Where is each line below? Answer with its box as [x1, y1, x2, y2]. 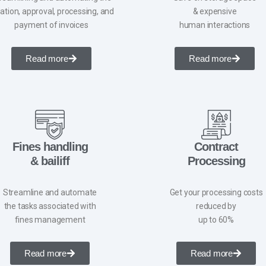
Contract [194, 140, 238, 153]
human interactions [179, 20, 251, 30]
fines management [14, 214, 85, 224]
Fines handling [12, 140, 88, 153]
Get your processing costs [169, 187, 263, 197]
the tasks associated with [4, 201, 96, 211]
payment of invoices [14, 20, 88, 30]
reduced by [196, 201, 236, 211]
